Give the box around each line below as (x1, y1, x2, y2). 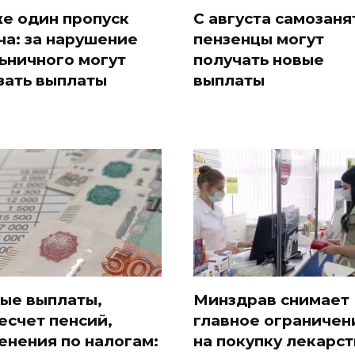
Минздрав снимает (193, 290, 349, 309)
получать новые (193, 50, 324, 69)
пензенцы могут (193, 29, 324, 48)
